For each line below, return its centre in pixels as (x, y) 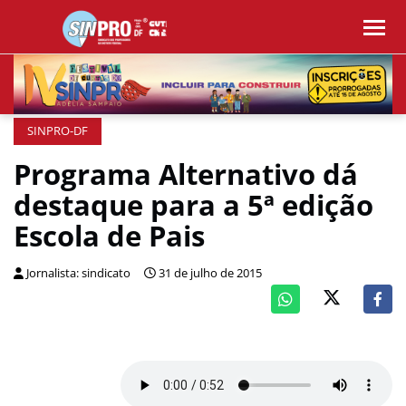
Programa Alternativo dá (186, 174)
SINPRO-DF (58, 131)
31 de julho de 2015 (210, 273)
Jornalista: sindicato (78, 273)
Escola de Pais (109, 236)
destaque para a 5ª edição (193, 205)
